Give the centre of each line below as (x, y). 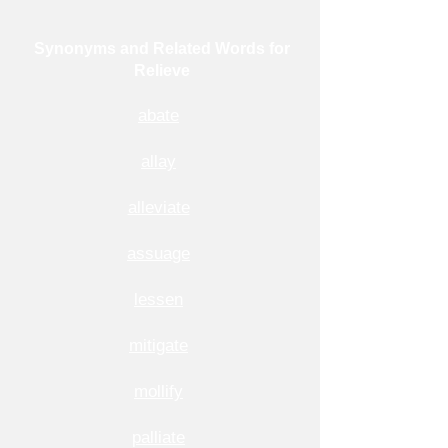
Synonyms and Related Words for (162, 48)
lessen (158, 299)
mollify (158, 391)
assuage (158, 253)
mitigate (158, 345)
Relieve (162, 70)
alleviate (158, 207)
